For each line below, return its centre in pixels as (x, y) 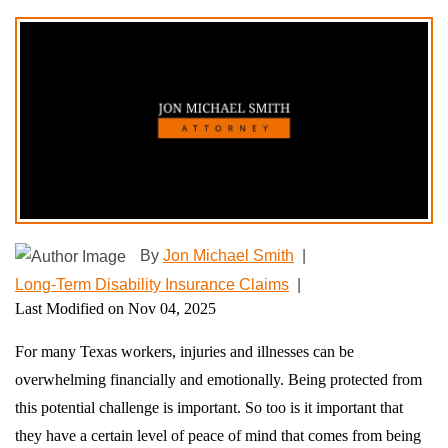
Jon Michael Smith (228, 255)
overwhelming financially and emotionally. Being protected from (218, 379)
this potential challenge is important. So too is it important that (209, 407)
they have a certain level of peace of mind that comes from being (218, 435)
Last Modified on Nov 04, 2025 (115, 308)
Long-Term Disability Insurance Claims (152, 284)
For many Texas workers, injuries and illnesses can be (184, 351)
